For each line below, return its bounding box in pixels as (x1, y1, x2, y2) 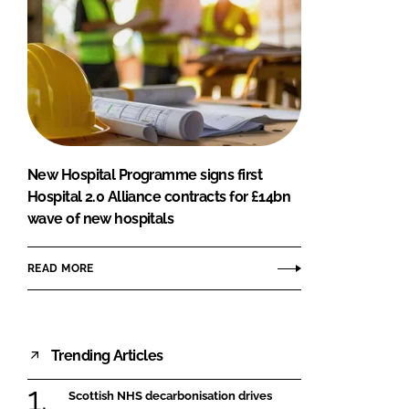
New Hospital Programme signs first (27, 166, 262, 184)
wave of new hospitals (27, 210, 174, 228)
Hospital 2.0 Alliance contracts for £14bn (27, 188, 291, 206)
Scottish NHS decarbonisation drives (68, 389, 272, 404)
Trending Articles (51, 346, 163, 364)
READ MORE (27, 261, 94, 275)
